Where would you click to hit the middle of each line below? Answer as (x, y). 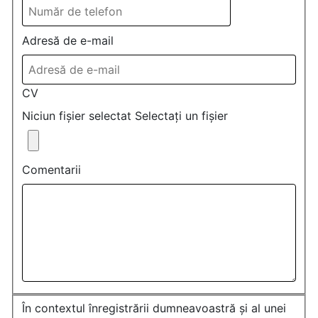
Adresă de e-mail (68, 40)
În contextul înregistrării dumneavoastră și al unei (154, 308)
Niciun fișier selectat (77, 115)
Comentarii (51, 169)
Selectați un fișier (181, 115)
